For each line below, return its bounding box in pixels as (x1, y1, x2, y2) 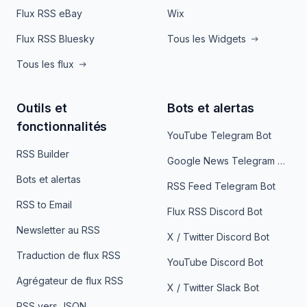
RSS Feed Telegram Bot (167, 180, 275, 192)
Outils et (16, 101, 67, 115)
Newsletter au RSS (16, 224, 100, 236)
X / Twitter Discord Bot (167, 231, 269, 243)
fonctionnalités (16, 119, 108, 134)
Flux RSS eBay (16, 8, 82, 19)
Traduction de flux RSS (16, 249, 121, 261)
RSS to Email (16, 199, 72, 210)
